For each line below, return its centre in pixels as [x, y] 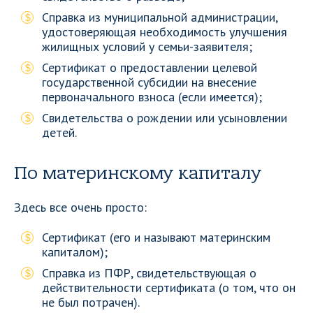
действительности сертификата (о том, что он [169, 287]
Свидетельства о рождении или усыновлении [165, 118]
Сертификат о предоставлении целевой [150, 67]
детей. [59, 132]
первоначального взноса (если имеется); [152, 97]
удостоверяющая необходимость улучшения [165, 32]
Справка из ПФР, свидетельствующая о [149, 273]
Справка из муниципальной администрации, [160, 17]
